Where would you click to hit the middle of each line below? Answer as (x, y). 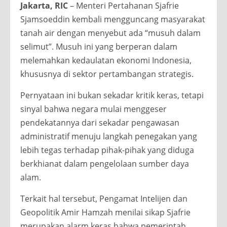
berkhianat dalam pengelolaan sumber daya (105, 163)
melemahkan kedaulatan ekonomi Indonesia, (106, 60)
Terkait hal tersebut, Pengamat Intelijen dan (104, 198)
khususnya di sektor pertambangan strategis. (107, 74)
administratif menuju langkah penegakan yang (109, 136)
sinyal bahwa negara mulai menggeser (93, 109)
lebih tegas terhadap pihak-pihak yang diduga (107, 150)
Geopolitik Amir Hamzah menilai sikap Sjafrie (105, 212)
